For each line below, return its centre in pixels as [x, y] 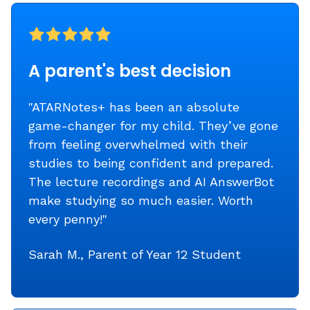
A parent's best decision [130, 71]
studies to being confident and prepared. [151, 163]
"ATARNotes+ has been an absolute [134, 107]
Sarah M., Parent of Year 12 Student [135, 254]
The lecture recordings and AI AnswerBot [151, 181]
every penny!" [68, 219]
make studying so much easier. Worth [141, 200]
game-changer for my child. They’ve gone [153, 125]
